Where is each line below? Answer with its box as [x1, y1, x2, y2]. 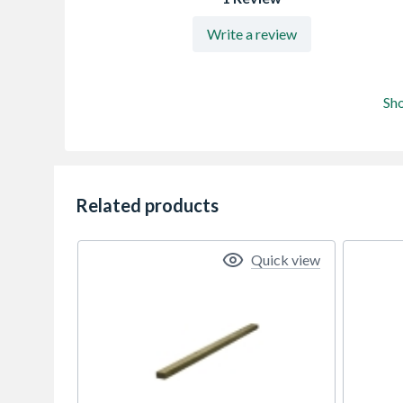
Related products [76, 193, 219, 216]
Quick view [251, 250, 320, 268]
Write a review [207, 24, 297, 42]
